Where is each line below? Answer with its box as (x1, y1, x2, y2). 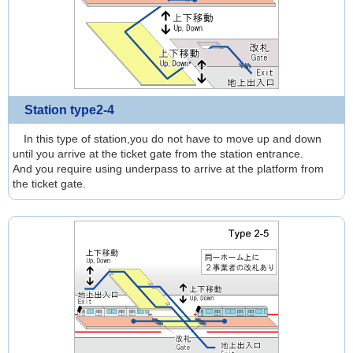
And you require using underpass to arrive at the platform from (13, 162, 324, 175)
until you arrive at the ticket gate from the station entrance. (13, 147, 303, 160)
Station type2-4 (24, 103, 114, 117)
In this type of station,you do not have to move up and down (13, 132, 321, 145)
